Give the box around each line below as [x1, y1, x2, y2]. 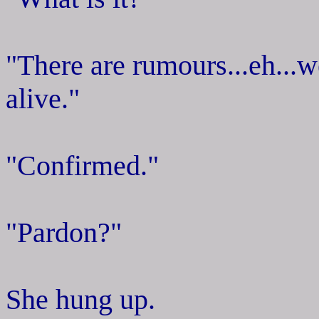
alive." [6, 82, 80, 115]
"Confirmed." [6, 149, 159, 182]
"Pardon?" [6, 216, 122, 249]
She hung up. [6, 283, 155, 315]
